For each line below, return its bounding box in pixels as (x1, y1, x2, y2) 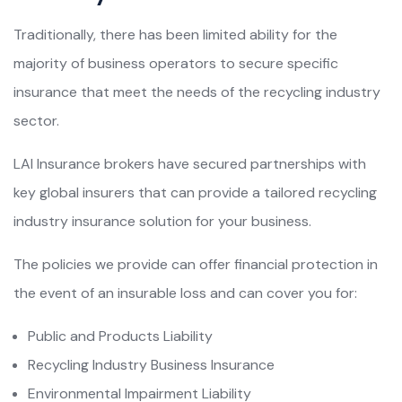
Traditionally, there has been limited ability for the (13, 25, 337, 45)
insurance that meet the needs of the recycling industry (13, 83, 380, 102)
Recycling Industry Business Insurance (28, 355, 275, 375)
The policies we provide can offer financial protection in (13, 255, 378, 275)
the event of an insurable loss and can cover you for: (13, 284, 357, 303)
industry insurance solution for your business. (13, 212, 311, 232)
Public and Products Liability (28, 327, 213, 346)
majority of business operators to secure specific (13, 54, 338, 74)
